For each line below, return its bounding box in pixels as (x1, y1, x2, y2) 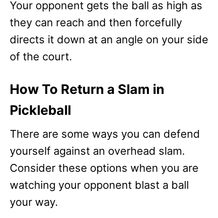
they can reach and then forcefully (10, 16, 182, 29)
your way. (10, 196, 58, 208)
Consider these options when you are (10, 162, 199, 174)
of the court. (10, 50, 72, 63)
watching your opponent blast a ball (10, 179, 189, 191)
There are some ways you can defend (10, 127, 200, 140)
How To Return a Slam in (10, 81, 164, 97)
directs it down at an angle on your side (10, 33, 208, 46)
